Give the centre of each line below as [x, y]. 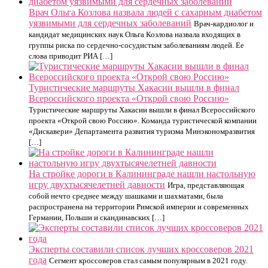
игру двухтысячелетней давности [97, 184]
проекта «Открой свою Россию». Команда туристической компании [143, 120]
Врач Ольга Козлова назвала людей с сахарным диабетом [145, 12]
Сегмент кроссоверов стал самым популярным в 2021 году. [148, 260]
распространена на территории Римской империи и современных [139, 206]
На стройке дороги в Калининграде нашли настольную [142, 173]
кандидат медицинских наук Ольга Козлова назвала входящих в [135, 34]
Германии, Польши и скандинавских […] [97, 217]
